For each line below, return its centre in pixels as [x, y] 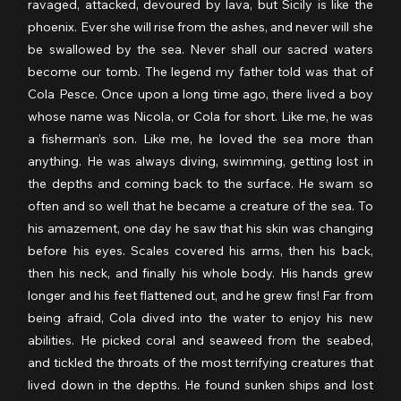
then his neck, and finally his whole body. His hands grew [200, 273]
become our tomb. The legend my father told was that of [200, 71]
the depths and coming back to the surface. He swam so [200, 183]
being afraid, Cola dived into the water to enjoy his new [200, 317]
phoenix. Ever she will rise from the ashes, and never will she [200, 26]
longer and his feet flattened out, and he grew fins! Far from [200, 295]
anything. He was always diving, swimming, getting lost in [200, 161]
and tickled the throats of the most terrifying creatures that [200, 362]
